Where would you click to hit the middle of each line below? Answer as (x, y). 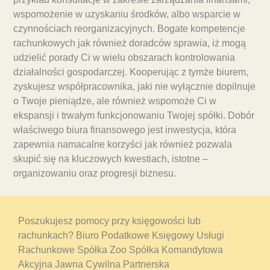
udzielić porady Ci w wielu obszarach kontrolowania (124, 58)
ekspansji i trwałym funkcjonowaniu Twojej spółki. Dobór (134, 116)
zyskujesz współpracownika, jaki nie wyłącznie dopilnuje (134, 87)
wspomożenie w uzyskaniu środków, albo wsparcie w (127, 14)
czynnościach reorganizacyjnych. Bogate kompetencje (129, 29)
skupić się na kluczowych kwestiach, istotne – (111, 159)
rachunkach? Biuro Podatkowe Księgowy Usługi (121, 236)
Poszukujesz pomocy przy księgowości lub (109, 221)
